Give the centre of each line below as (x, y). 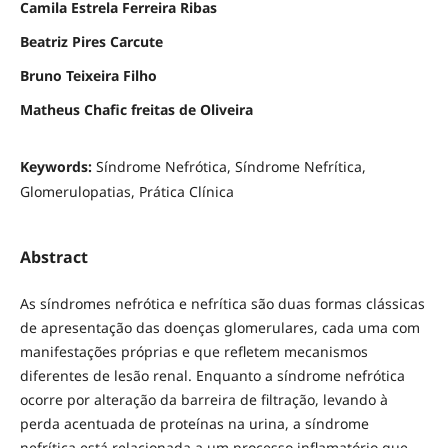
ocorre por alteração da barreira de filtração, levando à (203, 400)
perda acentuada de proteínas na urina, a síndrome (194, 424)
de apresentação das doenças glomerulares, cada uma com (219, 328)
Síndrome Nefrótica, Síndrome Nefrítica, (230, 167)
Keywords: (57, 167)
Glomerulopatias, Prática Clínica (126, 192)
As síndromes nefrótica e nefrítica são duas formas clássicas (222, 304)
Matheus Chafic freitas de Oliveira (136, 110)
